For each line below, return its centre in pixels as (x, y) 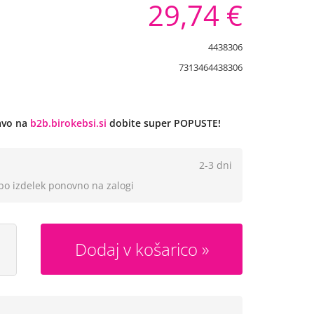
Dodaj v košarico (136, 249)
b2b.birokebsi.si (68, 123)
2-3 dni (216, 165)
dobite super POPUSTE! (164, 123)
